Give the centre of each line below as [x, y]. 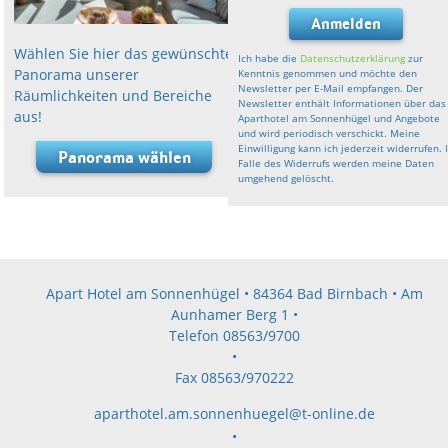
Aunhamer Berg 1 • [234, 314]
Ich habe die [269, 57]
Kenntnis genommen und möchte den [328, 72]
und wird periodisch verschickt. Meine [329, 132]
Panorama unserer [77, 75]
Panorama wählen [124, 157]
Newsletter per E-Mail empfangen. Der [331, 87]
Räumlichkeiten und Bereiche [113, 96]
